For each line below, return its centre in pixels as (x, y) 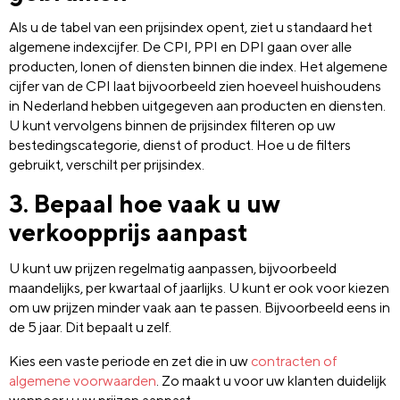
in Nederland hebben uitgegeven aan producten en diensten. (197, 106)
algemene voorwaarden (83, 380)
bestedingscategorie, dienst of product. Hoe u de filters (180, 146)
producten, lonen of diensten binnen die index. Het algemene (198, 67)
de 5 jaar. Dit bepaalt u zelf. (90, 327)
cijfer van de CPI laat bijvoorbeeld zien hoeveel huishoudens (195, 87)
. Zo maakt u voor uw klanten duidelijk (271, 380)
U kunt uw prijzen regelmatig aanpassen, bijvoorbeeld (173, 268)
